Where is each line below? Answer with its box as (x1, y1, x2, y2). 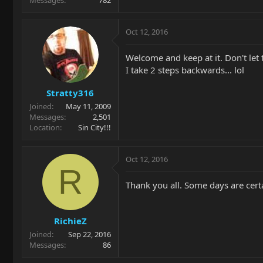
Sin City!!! (78, 122, 111, 133)
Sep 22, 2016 (68, 228, 111, 240)
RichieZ (53, 214, 87, 227)
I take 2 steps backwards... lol (126, 63, 244, 76)
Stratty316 (46, 87, 94, 99)
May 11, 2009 (66, 101, 111, 112)
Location (29, 122, 60, 133)
